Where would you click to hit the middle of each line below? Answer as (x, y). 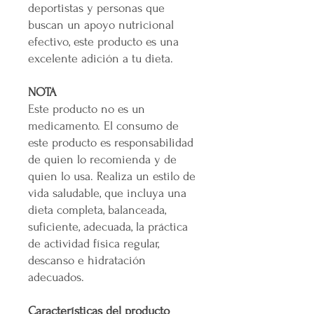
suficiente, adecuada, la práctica (108, 226)
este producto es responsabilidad (111, 142)
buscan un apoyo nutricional (101, 25)
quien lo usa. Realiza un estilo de (112, 176)
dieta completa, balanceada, (97, 210)
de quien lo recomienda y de (102, 159)
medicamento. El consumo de (103, 125)
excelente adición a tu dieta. (101, 58)
